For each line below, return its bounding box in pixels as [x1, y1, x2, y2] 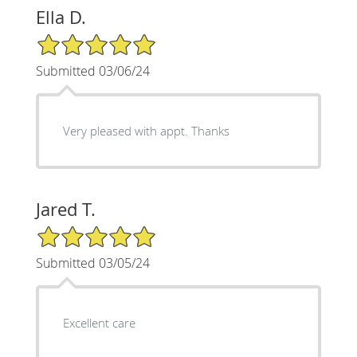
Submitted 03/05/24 [35, 253, 150, 272]
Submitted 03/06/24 [35, 61, 150, 80]
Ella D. [35, 5, 86, 29]
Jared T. [35, 197, 96, 221]
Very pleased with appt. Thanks [62, 122, 229, 139]
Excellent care [62, 314, 135, 331]
